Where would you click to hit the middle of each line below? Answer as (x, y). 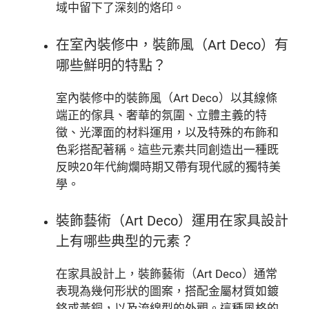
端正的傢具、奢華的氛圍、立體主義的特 (161, 115)
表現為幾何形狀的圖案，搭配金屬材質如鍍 (167, 291)
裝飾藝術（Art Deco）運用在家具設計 (172, 221)
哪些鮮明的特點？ (111, 65)
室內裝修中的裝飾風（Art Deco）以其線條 (167, 98)
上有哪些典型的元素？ (125, 242)
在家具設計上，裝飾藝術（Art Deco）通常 (167, 274)
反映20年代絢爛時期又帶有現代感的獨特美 (168, 167)
